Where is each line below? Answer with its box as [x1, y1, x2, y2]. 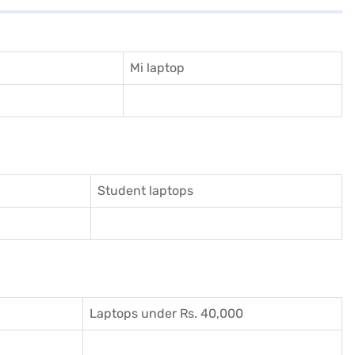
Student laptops [97, 182, 193, 198]
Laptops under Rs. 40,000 [90, 305, 243, 321]
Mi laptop [130, 59, 185, 75]
